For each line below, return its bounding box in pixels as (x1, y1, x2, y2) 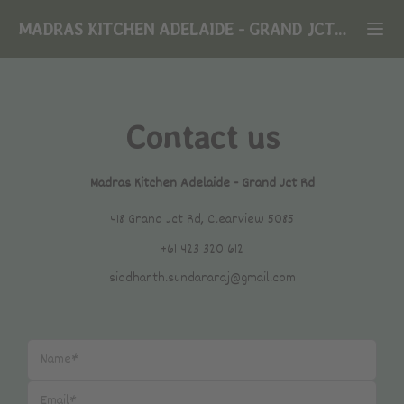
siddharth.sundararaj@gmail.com (108, 268, 296, 289)
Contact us (124, 118, 280, 157)
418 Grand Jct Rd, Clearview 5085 (110, 209, 294, 230)
